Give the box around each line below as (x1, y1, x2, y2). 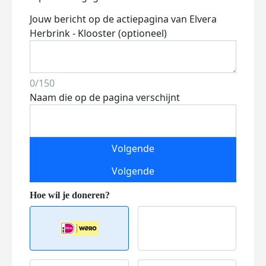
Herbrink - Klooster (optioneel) (30, 27, 167, 40)
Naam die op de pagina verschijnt (30, 91, 180, 104)
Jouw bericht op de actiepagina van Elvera (30, 12, 217, 26)
